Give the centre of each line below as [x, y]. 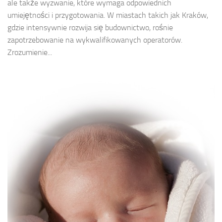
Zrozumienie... [30, 53]
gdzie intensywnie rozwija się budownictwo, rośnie [90, 28]
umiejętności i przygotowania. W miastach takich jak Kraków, [108, 15]
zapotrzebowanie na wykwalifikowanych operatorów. [95, 40]
